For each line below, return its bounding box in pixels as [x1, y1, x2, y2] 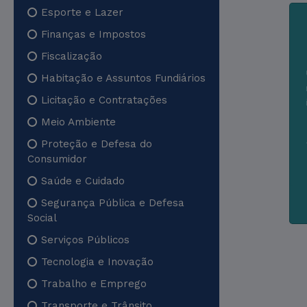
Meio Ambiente [41, 116, 116, 128]
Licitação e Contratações [41, 94, 167, 106]
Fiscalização [41, 50, 102, 62]
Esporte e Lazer [41, 6, 123, 19]
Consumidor [27, 153, 87, 165]
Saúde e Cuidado [41, 175, 125, 187]
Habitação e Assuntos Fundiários [41, 72, 206, 84]
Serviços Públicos [41, 234, 130, 246]
